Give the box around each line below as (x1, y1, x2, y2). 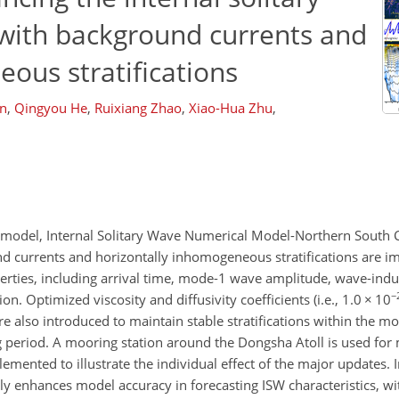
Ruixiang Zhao (94, 99, 182, 117)
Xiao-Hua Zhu (189, 99, 273, 117)
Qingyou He (14, 99, 87, 117)
